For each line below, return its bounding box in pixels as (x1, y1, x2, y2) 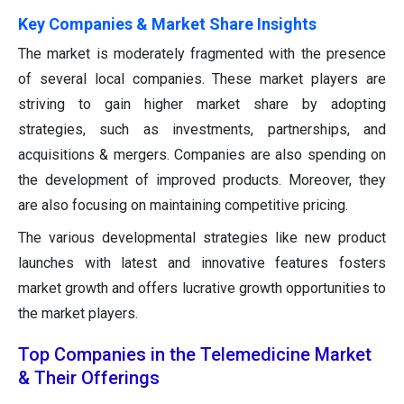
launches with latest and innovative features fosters (18, 254, 386, 272)
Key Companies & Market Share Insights (18, 14, 317, 34)
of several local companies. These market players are (18, 70, 386, 88)
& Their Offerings (18, 367, 160, 390)
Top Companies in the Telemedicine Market (18, 344, 372, 366)
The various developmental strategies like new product (18, 229, 386, 247)
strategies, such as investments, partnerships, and (18, 121, 386, 139)
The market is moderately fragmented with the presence (18, 45, 386, 63)
